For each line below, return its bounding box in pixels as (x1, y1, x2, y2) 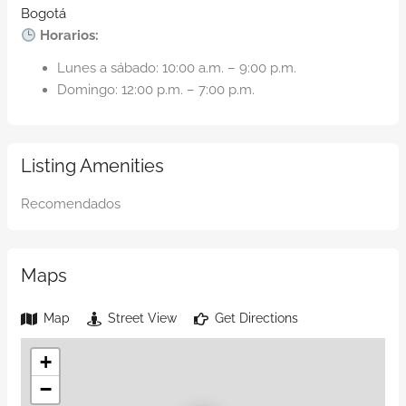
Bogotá (21, 5, 66, 22)
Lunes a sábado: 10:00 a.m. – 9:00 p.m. (57, 60, 296, 76)
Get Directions (211, 311, 298, 325)
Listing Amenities (21, 155, 164, 177)
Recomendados (21, 196, 121, 212)
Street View (104, 311, 177, 325)
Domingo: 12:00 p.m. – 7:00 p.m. (57, 82, 255, 98)
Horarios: (40, 27, 100, 43)
